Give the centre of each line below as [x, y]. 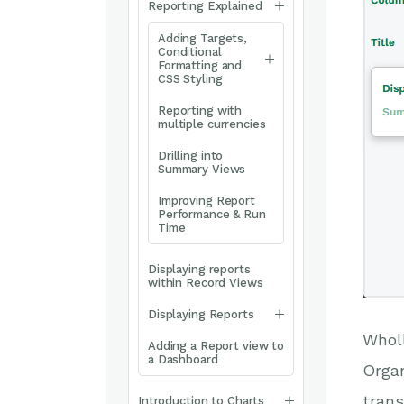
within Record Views [206, 283]
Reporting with [200, 110]
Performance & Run [212, 214]
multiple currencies [212, 124]
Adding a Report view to [216, 346]
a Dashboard [183, 359]
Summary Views [202, 169]
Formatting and [200, 65]
